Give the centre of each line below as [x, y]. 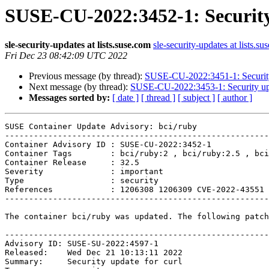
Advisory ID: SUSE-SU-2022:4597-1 [82, 244]
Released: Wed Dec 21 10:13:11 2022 [94, 253]
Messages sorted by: [69, 98]
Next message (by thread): [80, 87]
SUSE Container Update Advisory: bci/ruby [101, 127]
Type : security [82, 181]
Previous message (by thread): [87, 76]
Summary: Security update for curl [94, 262]
